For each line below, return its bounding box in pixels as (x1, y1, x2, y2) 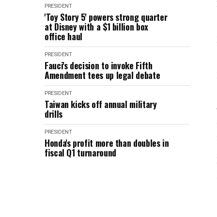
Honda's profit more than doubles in (45, 137, 169, 149)
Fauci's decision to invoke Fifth (45, 59, 153, 72)
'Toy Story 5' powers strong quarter (45, 11, 168, 23)
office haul (45, 30, 83, 43)
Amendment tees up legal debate (45, 69, 160, 81)
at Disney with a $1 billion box (45, 20, 148, 33)
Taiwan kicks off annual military (45, 98, 157, 110)
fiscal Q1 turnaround (45, 146, 116, 159)
